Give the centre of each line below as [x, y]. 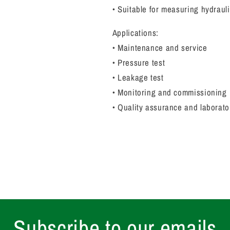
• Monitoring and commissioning [169, 92]
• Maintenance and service [161, 47]
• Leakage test [138, 77]
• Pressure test [140, 62]
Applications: [137, 33]
